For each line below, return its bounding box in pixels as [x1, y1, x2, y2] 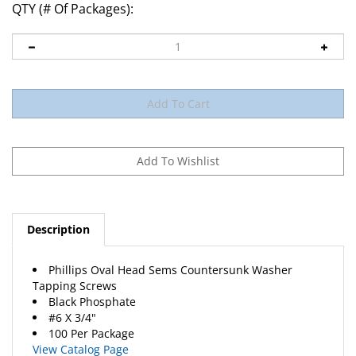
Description [27, 207, 90, 222]
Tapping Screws [33, 263, 117, 278]
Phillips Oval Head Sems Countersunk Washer [48, 247, 292, 262]
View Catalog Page [33, 327, 129, 342]
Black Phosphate [48, 279, 136, 294]
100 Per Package [48, 311, 134, 326]
